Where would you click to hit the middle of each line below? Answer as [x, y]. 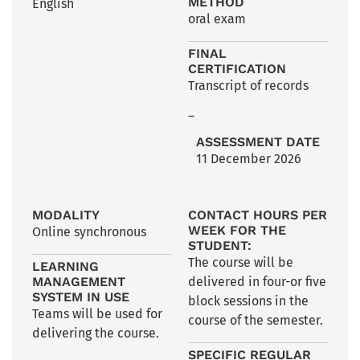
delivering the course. [96, 333]
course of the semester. [256, 321]
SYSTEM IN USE [81, 297]
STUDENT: [220, 246]
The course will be [241, 263]
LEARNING [65, 267]
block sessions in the [248, 301]
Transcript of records [248, 85]
